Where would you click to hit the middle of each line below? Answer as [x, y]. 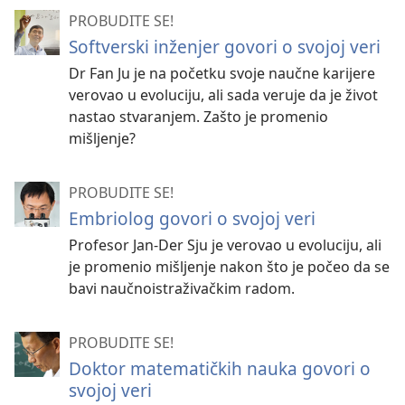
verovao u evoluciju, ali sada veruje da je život [223, 94]
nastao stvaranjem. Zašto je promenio [198, 116]
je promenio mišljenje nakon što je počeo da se [229, 266]
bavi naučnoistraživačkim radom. [182, 288]
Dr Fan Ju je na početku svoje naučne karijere [222, 73]
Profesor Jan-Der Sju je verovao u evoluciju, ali [225, 245]
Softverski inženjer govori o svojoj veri [225, 46]
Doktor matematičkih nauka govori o [220, 368]
